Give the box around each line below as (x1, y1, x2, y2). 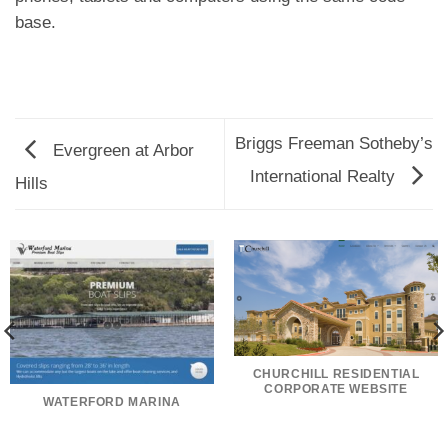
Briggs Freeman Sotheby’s (235, 134, 433, 154)
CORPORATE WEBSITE (264, 382, 408, 397)
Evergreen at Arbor (48, 140, 194, 160)
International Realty (250, 166, 400, 186)
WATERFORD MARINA (43, 395, 181, 410)
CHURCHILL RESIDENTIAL (252, 367, 420, 382)
